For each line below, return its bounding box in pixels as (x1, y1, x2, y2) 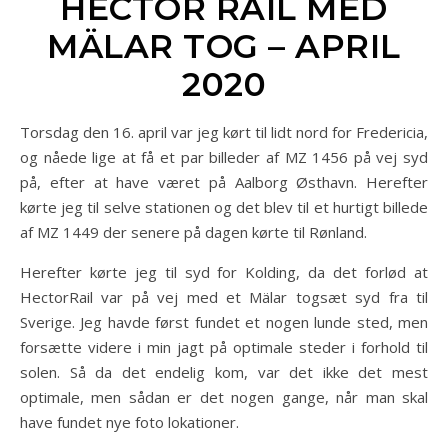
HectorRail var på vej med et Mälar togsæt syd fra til (20, 287, 428, 307)
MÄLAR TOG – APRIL (47, 26, 401, 66)
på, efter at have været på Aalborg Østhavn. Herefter (20, 172, 428, 192)
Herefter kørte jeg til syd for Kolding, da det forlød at (20, 262, 428, 282)
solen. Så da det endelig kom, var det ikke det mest (20, 362, 428, 382)
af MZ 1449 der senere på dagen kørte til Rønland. (20, 222, 371, 242)
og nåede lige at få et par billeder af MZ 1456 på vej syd (20, 147, 428, 167)
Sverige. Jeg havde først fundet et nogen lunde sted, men (20, 312, 428, 332)
